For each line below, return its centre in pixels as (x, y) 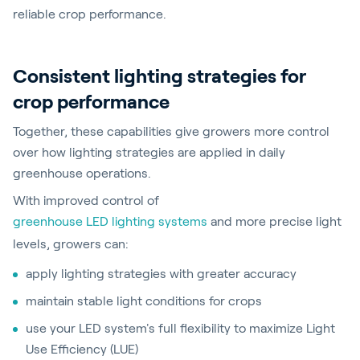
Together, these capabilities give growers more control (171, 131)
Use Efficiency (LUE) (84, 349)
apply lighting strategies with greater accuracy (161, 274)
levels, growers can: (72, 244)
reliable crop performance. (90, 14)
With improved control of (86, 200)
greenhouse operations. (84, 173)
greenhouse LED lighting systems (110, 221)
